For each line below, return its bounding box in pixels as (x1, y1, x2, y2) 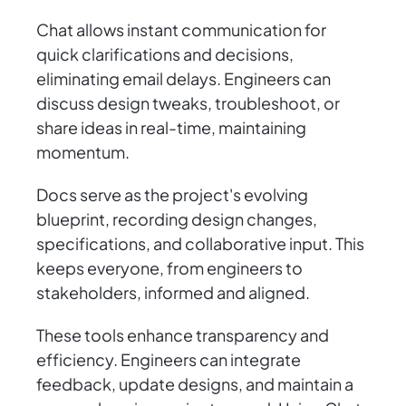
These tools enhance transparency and (36, 324, 329, 346)
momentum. (36, 141, 130, 163)
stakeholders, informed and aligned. (36, 282, 310, 304)
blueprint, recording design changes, (36, 208, 317, 230)
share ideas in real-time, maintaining (36, 117, 306, 139)
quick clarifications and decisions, (36, 43, 294, 65)
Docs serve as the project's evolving (36, 184, 308, 206)
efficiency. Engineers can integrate (36, 349, 301, 371)
